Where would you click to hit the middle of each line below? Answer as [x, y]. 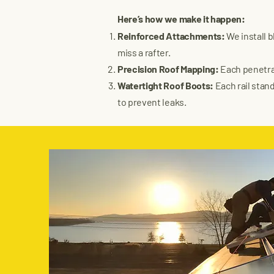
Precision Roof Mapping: [168, 69]
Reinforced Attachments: [172, 36]
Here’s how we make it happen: [181, 19]
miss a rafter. [144, 52]
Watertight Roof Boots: [165, 85]
